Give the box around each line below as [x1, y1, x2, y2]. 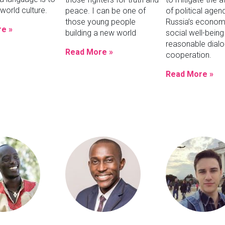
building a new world [65, 28, 136, 38]
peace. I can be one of [65, 6, 146, 16]
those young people [65, 17, 136, 27]
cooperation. [165, 50, 211, 60]
